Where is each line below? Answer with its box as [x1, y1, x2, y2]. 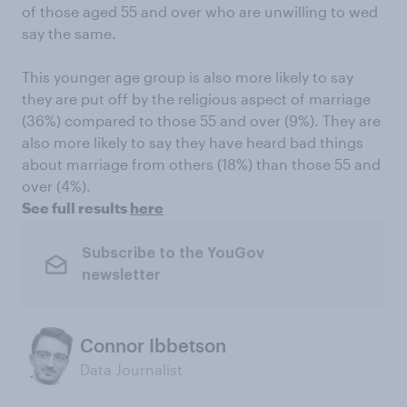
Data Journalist [80, 361, 183, 379]
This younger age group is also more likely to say [22, 68, 353, 86]
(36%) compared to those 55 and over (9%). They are [22, 112, 381, 130]
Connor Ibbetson [80, 334, 226, 357]
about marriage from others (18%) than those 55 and [22, 155, 381, 174]
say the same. [22, 25, 116, 43]
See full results [22, 199, 130, 217]
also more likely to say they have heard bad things [22, 134, 363, 152]
